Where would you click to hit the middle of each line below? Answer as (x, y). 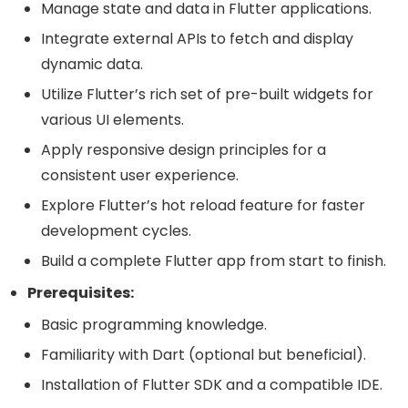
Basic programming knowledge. (154, 324)
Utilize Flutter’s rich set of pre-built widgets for (207, 94)
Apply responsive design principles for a (184, 149)
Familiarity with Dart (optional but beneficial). (204, 354)
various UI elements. (112, 119)
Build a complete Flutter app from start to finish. (214, 260)
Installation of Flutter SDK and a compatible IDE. (212, 384)
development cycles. (116, 230)
